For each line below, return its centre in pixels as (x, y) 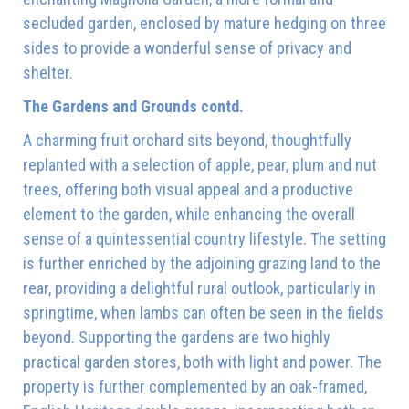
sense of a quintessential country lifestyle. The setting (204, 238)
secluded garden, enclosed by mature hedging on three (204, 23)
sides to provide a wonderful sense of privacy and (187, 47)
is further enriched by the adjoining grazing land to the (202, 263)
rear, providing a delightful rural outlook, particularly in (199, 288)
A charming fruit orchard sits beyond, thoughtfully (187, 140)
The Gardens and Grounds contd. (133, 106)
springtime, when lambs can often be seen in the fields (203, 312)
